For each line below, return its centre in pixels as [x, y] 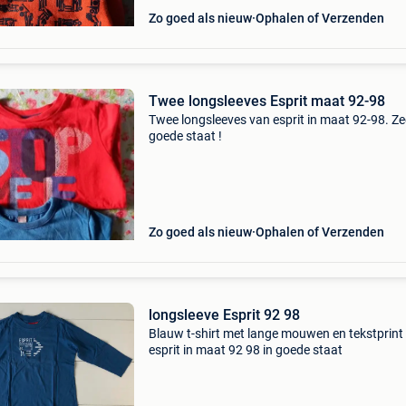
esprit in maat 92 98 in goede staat [245, 350]
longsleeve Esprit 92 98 [224, 315]
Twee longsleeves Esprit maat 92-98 [266, 101]
